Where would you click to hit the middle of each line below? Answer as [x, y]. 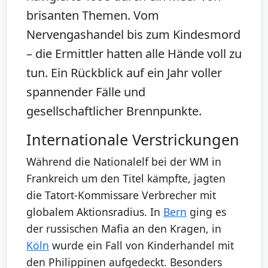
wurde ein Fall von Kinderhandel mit [141, 245]
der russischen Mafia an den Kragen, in [124, 228]
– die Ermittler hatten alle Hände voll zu [134, 53]
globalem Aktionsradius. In [95, 211]
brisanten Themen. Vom [93, 15]
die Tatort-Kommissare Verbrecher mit [121, 195]
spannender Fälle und [86, 92]
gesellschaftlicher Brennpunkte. [114, 111]
